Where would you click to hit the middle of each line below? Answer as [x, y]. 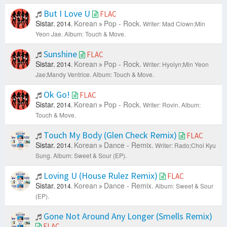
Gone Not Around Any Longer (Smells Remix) [127, 216]
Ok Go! [57, 95]
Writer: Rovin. [161, 105]
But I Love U [67, 14]
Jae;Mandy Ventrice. [63, 74]
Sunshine [60, 54]
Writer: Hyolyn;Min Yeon [176, 64]
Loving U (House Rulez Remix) [101, 176]
